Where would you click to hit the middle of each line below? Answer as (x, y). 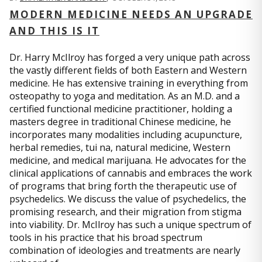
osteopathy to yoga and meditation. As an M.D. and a (125, 96)
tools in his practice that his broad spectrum (106, 237)
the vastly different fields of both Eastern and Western (128, 70)
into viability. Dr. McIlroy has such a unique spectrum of (130, 224)
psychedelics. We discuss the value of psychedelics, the (128, 199)
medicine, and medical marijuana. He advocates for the (128, 160)
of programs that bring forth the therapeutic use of (123, 186)
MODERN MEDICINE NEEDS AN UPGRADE (131, 14)
